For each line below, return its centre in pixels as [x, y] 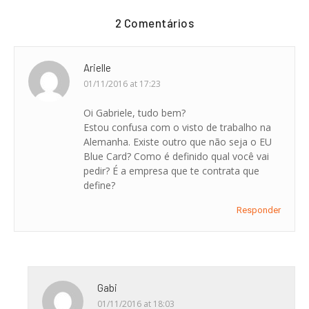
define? [99, 185]
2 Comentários [154, 22]
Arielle [97, 67]
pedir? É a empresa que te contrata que [171, 170]
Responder [259, 210]
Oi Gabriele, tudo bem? [134, 112]
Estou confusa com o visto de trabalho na [177, 127]
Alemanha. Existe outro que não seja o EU [178, 141]
